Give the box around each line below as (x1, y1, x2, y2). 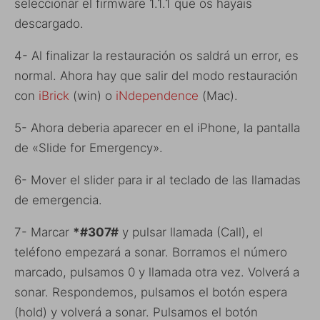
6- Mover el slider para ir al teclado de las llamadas (14, 172, 301, 187)
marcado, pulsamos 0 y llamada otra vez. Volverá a (14, 264, 299, 279)
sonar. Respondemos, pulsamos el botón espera (14, 284, 287, 299)
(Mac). (199, 88, 238, 103)
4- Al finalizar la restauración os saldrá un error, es (14, 48, 299, 63)
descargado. (14, 16, 84, 31)
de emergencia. (14, 192, 102, 207)
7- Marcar (14, 224, 73, 239)
